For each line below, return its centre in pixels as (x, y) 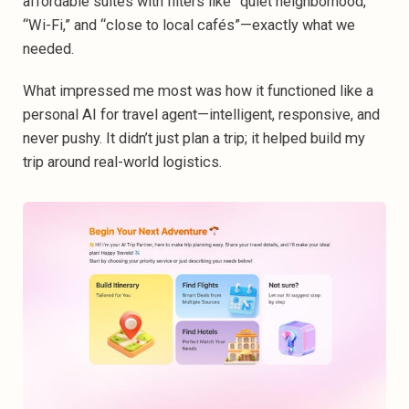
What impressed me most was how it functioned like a (198, 90)
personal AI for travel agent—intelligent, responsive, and (201, 114)
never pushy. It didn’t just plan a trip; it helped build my (194, 138)
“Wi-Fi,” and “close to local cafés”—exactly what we (189, 25)
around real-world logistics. (135, 162)
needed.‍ (48, 48)
